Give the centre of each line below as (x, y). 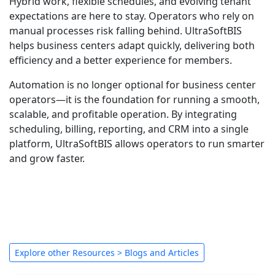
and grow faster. (47, 159)
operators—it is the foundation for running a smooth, (134, 100)
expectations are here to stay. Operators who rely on (132, 16)
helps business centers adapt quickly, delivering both (132, 46)
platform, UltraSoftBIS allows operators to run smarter (137, 144)
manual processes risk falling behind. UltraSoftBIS (126, 31)
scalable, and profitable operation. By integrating (123, 114)
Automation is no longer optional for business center (133, 85)
